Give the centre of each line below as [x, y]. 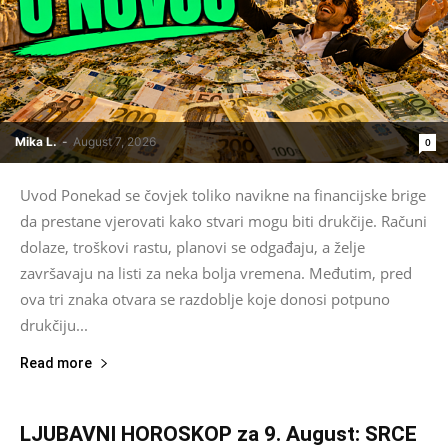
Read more [56, 362]
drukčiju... [54, 324]
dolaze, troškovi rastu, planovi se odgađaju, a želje [192, 246]
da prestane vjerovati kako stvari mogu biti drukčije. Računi [223, 220]
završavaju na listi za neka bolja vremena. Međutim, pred [216, 272]
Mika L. [36, 141]
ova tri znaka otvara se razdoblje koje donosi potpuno [205, 298]
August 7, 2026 [114, 141]
